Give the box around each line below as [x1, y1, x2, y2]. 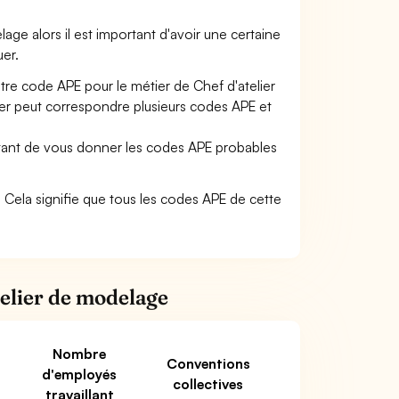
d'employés [42, 365, 117, 383]
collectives [173, 375, 243, 393]
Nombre [53, 345, 106, 362]
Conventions [166, 354, 250, 372]
